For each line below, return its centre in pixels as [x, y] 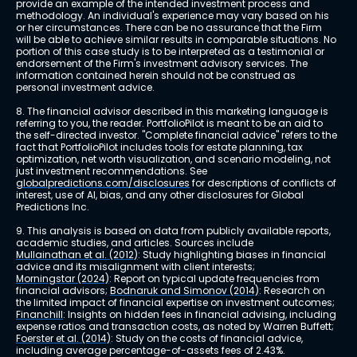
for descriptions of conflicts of [264, 183]
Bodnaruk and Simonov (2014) [184, 291]
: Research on [293, 291]
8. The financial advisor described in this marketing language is [173, 112]
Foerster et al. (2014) [63, 339]
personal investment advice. [85, 88]
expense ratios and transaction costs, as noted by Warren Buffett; [176, 327]
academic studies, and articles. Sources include [136, 243]
